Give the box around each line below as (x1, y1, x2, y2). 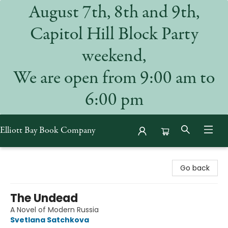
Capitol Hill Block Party (30, 26, 198, 44)
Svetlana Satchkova (10, 215, 89, 225)
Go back (180, 163, 210, 173)
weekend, (82, 48, 146, 66)
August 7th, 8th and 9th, (28, 4, 199, 22)
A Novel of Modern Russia (10, 205, 99, 215)
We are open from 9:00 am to (13, 70, 215, 88)
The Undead (10, 190, 78, 206)
